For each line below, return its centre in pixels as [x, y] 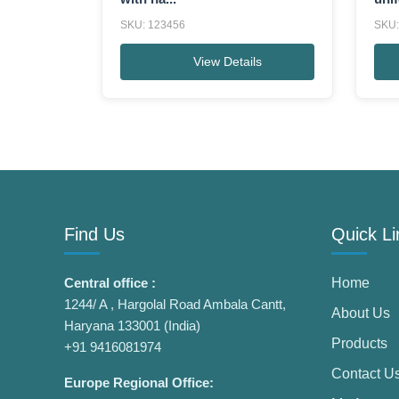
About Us [361, 313]
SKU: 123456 [153, 25]
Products [359, 343]
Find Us [94, 234]
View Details [228, 61]
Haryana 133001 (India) [132, 326]
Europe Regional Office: [139, 383]
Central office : [110, 283]
